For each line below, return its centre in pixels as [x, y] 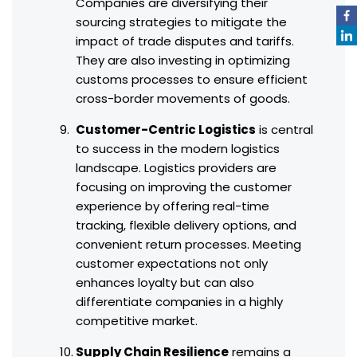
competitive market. [137, 321]
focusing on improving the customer [184, 187]
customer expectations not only [172, 264]
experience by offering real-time [173, 206]
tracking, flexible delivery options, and [186, 226]
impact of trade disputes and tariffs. [185, 41]
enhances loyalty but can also [165, 283]
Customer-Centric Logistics [166, 130]
